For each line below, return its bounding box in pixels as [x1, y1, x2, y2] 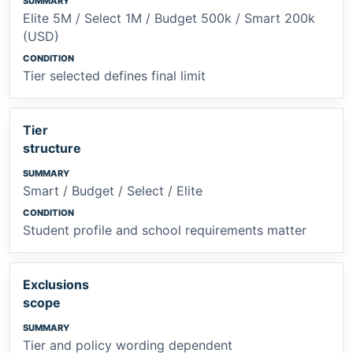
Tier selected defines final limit [23, 67, 206, 84]
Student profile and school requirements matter [23, 221, 307, 238]
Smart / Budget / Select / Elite [23, 182, 203, 199]
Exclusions [23, 276, 89, 292]
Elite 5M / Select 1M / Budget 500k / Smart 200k [23, 9, 315, 26]
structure [23, 139, 81, 156]
